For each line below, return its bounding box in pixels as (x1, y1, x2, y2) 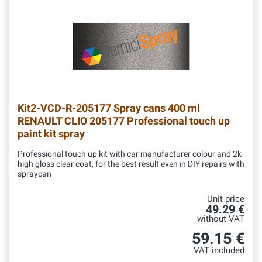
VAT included (194, 245, 244, 256)
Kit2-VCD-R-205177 (18, 102, 111, 115)
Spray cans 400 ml (111, 102, 200, 115)
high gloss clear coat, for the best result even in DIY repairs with (18, 159, 244, 170)
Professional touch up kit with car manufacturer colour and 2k (18, 149, 242, 160)
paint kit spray (18, 127, 85, 140)
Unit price (207, 194, 244, 205)
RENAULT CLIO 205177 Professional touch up (18, 115, 230, 127)
